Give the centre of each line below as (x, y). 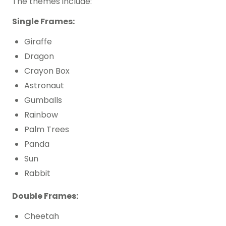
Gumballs (43, 100)
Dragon (39, 56)
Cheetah (42, 216)
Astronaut (44, 86)
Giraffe (38, 42)
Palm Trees (47, 130)
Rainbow (41, 115)
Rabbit (37, 174)
